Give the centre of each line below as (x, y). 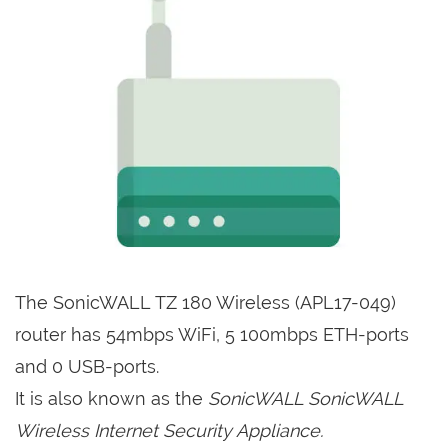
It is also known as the (111, 398)
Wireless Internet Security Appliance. (169, 430)
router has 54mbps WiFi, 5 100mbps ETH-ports (212, 334)
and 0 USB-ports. (87, 366)
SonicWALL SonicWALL (305, 398)
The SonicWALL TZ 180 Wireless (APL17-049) (205, 302)
